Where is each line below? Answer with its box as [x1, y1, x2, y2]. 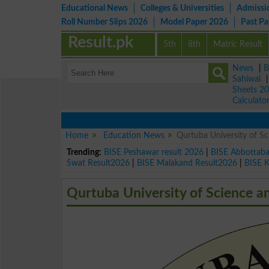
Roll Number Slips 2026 [61, 17, 148, 26]
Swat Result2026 [67, 158, 130, 168]
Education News [103, 131, 165, 140]
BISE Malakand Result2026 [137, 158, 238, 168]
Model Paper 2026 [160, 17, 228, 26]
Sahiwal [232, 74, 261, 83]
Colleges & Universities [141, 4, 224, 13]
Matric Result [213, 40, 263, 49]
